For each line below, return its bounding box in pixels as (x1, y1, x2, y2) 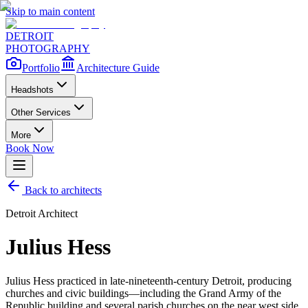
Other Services (11, 107, 71, 118)
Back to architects (22, 184, 102, 196)
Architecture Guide (76, 62, 159, 74)
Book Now (5, 142, 54, 154)
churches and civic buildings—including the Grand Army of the (5, 287, 281, 299)
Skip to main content (5, 5, 95, 17)
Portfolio (22, 62, 60, 74)
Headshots (11, 85, 54, 95)
